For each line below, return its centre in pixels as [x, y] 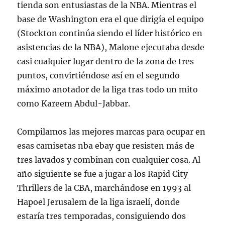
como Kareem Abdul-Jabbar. [74, 104]
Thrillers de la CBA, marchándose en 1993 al [104, 188]
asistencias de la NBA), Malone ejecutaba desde [111, 47]
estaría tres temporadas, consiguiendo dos [102, 216]
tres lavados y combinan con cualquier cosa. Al [109, 160]
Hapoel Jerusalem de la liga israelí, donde [99, 202]
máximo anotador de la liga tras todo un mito [108, 90]
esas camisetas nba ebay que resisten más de [106, 146]
